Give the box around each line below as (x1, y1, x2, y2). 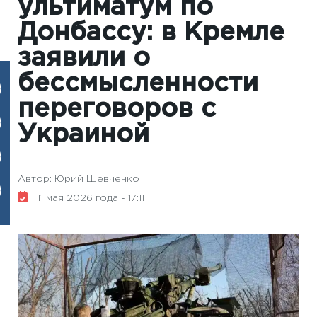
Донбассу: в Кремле (18, 22, 284, 45)
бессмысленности (18, 73, 258, 96)
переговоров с (18, 98, 216, 121)
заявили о (18, 47, 150, 70)
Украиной (18, 124, 149, 146)
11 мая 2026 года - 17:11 (35, 194, 144, 202)
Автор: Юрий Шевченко (18, 175, 139, 183)
